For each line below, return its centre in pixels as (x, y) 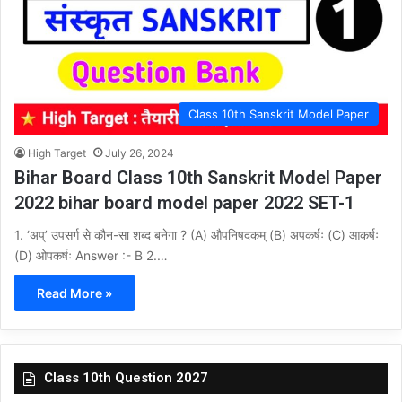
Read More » (74, 293)
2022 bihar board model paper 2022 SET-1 (184, 203)
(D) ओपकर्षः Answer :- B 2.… (91, 256)
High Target (57, 153)
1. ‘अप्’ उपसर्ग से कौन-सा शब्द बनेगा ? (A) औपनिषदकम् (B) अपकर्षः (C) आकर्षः (197, 235)
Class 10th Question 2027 (126, 378)
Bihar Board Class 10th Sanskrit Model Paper (198, 178)
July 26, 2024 (140, 153)
